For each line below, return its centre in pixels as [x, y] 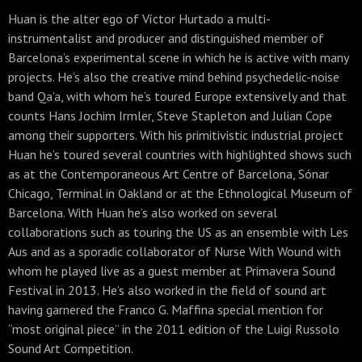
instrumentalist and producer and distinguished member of [166, 38]
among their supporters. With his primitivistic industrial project [176, 135]
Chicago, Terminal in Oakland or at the [111, 193]
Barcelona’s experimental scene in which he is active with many [178, 57]
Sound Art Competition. [71, 348]
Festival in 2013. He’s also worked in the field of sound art [167, 290]
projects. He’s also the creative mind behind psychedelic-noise [174, 77]
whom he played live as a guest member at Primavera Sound [172, 271]
